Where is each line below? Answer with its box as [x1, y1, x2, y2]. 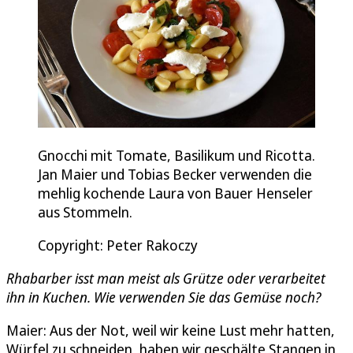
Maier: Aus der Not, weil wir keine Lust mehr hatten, [6, 320, 335, 340]
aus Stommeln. [38, 202, 132, 221]
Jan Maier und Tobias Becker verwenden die [38, 164, 312, 184]
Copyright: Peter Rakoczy [38, 235, 198, 255]
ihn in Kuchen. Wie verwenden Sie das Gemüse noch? [6, 287, 321, 307]
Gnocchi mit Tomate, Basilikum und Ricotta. [38, 145, 315, 165]
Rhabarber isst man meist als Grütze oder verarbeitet [6, 268, 325, 288]
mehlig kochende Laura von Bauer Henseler [38, 183, 313, 203]
